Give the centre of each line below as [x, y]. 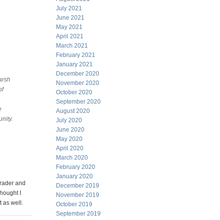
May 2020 [69, 139]
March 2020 [72, 158]
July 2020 [69, 120]
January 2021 [74, 64]
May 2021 [69, 27]
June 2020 [70, 130]
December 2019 [78, 186]
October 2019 [74, 204]
